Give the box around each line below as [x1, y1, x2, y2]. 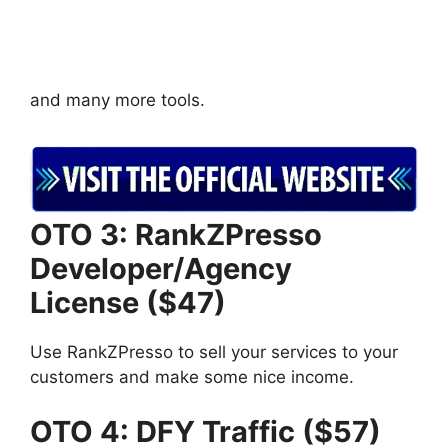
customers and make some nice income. [30, 366, 354, 387]
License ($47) [30, 284, 226, 320]
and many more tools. [30, 90, 205, 111]
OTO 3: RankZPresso [30, 216, 322, 252]
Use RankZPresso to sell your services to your [30, 341, 398, 362]
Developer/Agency [30, 250, 292, 286]
